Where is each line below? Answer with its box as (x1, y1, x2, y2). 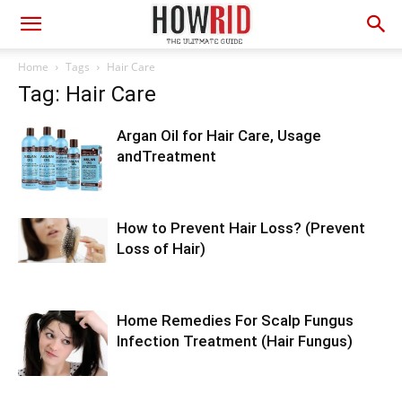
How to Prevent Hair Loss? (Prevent (117, 219, 365, 237)
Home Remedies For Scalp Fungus (117, 311, 354, 329)
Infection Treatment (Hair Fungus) (117, 332, 353, 350)
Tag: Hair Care (18, 82, 156, 107)
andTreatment (117, 147, 216, 165)
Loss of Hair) (117, 240, 205, 258)
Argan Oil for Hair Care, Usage (117, 127, 321, 144)
